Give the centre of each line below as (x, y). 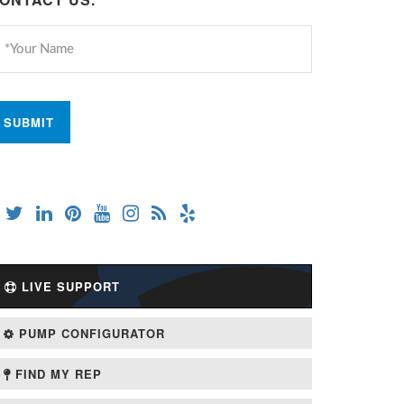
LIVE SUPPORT (69, 286)
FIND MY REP (56, 374)
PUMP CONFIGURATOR (90, 333)
